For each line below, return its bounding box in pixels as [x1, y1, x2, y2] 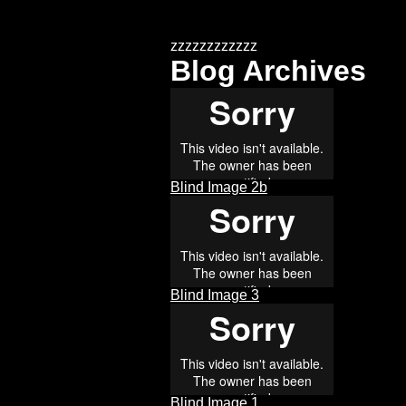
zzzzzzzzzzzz [170, 38, 257, 53]
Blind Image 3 [170, 287, 259, 303]
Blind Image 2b [170, 179, 267, 195]
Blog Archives [170, 54, 366, 87]
